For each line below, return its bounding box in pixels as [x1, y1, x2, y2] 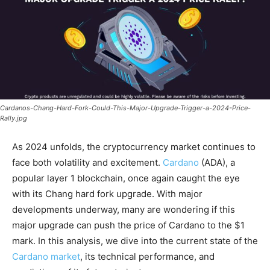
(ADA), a [199, 157, 235, 169]
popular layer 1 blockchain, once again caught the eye [12, 172, 240, 184]
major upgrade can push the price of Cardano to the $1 [12, 219, 245, 231]
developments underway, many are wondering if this [12, 204, 235, 216]
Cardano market [12, 251, 80, 263]
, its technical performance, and [80, 251, 215, 263]
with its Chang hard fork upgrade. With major [12, 188, 202, 200]
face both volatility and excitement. [12, 157, 163, 169]
